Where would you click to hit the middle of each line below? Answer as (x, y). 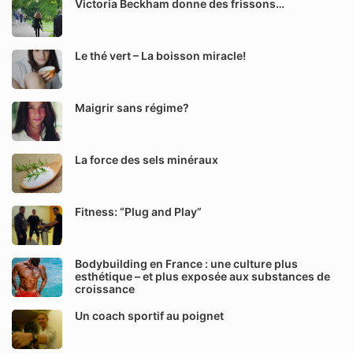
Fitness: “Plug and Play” (138, 212)
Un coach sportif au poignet (149, 316)
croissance (105, 289)
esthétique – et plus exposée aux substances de (203, 276)
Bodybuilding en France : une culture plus (186, 264)
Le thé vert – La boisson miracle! (160, 56)
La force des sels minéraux (147, 160)
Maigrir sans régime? (132, 108)
